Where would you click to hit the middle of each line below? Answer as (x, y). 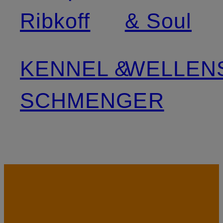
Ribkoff (55, 21)
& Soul (158, 21)
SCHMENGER (92, 101)
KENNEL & (75, 69)
